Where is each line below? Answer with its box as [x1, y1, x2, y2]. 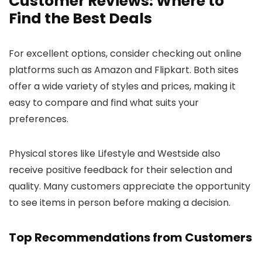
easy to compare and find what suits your [9, 95, 199, 109]
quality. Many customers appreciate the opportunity [9, 179, 250, 193]
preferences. [9, 112, 68, 126]
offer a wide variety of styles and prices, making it [9, 79, 236, 93]
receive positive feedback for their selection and [9, 163, 232, 177]
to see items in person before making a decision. [9, 195, 230, 209]
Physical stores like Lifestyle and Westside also [9, 146, 220, 160]
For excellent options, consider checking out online [9, 46, 242, 60]
